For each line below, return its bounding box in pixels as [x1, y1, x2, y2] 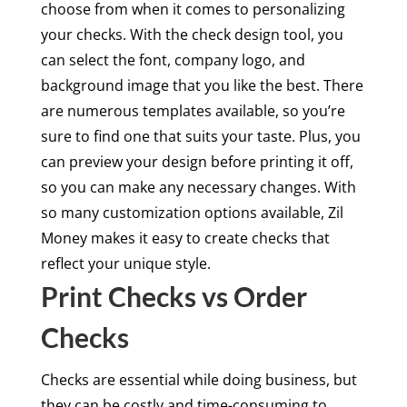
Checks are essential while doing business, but [40, 369, 357, 390]
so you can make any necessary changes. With [40, 176, 356, 197]
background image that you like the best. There [40, 74, 363, 95]
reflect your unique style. [40, 253, 211, 273]
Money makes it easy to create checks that [40, 227, 330, 248]
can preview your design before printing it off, [40, 151, 353, 172]
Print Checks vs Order [40, 279, 307, 313]
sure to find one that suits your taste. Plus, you [40, 125, 361, 146]
